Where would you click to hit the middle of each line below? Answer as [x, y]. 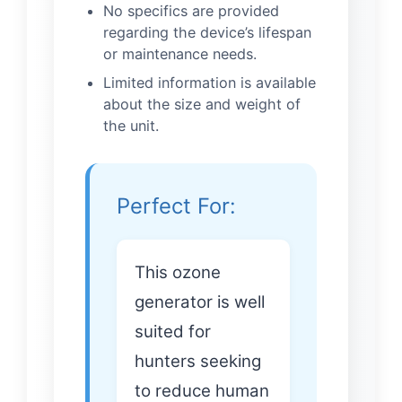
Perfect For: [176, 206]
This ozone [178, 273]
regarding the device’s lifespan [207, 33]
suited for [173, 332]
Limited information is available [210, 83]
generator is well [200, 302]
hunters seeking [198, 362]
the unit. [131, 126]
